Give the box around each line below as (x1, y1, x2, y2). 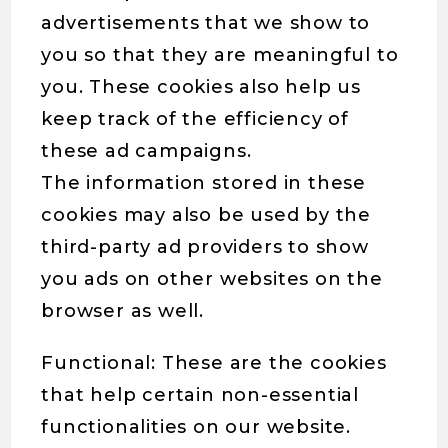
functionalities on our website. (41, 416, 352, 438)
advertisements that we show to (41, 12, 371, 34)
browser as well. (41, 300, 205, 322)
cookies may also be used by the (41, 204, 372, 226)
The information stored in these (41, 172, 367, 194)
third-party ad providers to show (41, 236, 369, 258)
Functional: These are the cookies (41, 352, 387, 374)
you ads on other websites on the (41, 268, 383, 290)
